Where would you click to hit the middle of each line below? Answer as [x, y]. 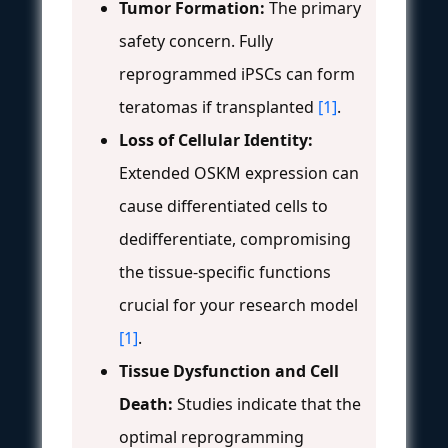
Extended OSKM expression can [239, 172]
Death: [146, 403]
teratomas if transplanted [218, 106]
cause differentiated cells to [223, 205]
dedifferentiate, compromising [235, 238]
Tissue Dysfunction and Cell [229, 370]
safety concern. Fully [196, 40]
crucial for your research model [238, 304]
